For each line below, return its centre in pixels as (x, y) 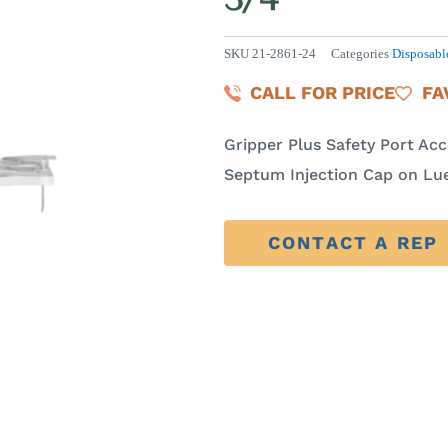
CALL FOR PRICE (323, 93)
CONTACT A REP (353, 243)
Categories (360, 54)
